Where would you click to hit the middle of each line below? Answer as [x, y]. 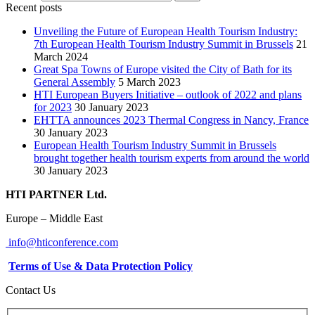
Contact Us [31, 290]
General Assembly [75, 82]
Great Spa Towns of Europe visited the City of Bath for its [163, 70]
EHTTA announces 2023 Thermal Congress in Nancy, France [171, 120]
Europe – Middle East [54, 219]
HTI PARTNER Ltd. [56, 195]
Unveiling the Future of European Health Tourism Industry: [166, 32]
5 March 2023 [149, 82]
